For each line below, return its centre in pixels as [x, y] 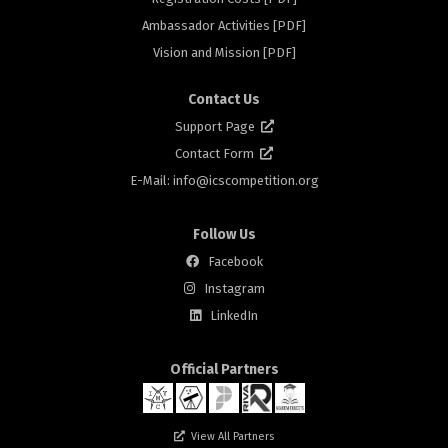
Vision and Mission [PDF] [224, 53]
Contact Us [224, 100]
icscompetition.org [263, 181]
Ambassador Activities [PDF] [224, 26]
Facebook [235, 262]
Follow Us [224, 235]
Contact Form [217, 154]
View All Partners [232, 437]
